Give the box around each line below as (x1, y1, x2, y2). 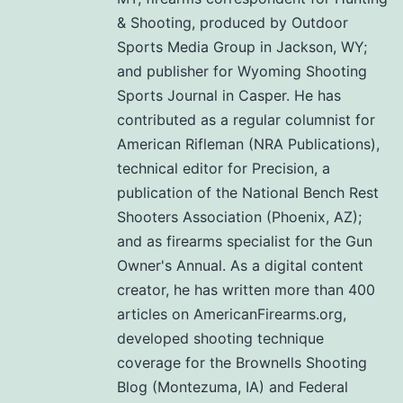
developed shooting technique (117, 329, 324, 348)
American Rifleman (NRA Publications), (117, 135, 380, 154)
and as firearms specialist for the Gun (117, 232, 372, 251)
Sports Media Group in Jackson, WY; (117, 38, 367, 57)
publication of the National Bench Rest (117, 184, 379, 202)
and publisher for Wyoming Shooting (117, 62, 367, 81)
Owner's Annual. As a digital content (117, 256, 363, 275)
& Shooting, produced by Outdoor (117, 13, 348, 32)
